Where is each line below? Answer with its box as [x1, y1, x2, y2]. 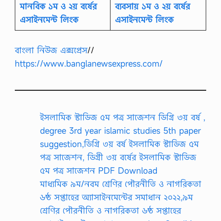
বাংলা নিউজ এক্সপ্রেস [15, 44, 87, 56]
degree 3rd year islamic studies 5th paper [40, 124, 201, 136]
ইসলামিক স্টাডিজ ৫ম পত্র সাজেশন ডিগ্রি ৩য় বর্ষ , [40, 111, 205, 123]
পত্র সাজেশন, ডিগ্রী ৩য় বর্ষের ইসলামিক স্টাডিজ [40, 151, 196, 163]
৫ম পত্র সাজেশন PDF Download [40, 164, 157, 176]
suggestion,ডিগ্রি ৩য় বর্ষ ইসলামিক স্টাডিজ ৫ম [40, 138, 199, 149]
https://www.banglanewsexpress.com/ [15, 57, 163, 69]
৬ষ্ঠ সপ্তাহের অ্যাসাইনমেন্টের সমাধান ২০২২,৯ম [40, 191, 193, 203]
